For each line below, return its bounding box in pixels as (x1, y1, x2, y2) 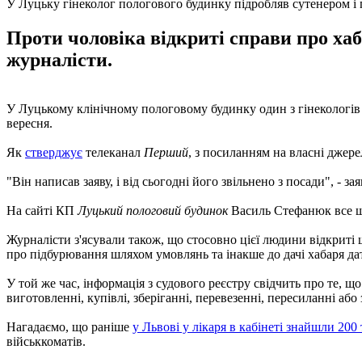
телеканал (82, 145, 144, 159)
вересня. (6, 116, 53, 130)
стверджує (25, 145, 82, 159)
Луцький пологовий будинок (78, 203, 231, 217)
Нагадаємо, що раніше (6, 319, 133, 334)
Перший (144, 145, 188, 159)
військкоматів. (6, 334, 86, 348)
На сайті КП (6, 203, 78, 217)
